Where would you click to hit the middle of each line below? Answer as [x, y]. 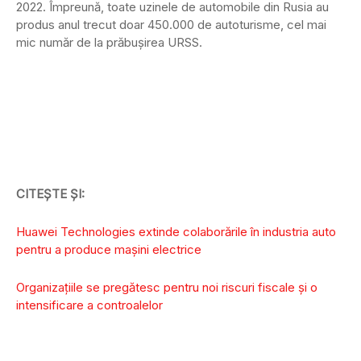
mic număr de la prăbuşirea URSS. [109, 43]
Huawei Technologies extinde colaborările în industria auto [176, 232]
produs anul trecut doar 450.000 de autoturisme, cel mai [171, 25]
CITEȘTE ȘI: [50, 194]
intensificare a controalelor [89, 305]
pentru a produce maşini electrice [109, 250]
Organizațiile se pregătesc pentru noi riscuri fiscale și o [167, 288]
